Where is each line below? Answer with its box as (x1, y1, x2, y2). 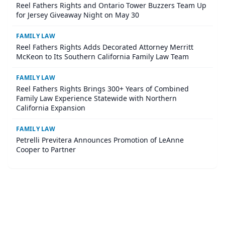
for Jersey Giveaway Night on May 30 (16, 10, 139, 20)
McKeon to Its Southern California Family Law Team (16, 52, 189, 62)
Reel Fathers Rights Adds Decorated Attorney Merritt (16, 42, 193, 52)
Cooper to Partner (16, 145, 76, 155)
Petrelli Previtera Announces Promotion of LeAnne (16, 135, 184, 145)
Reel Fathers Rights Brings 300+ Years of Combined (16, 84, 189, 94)
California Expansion (16, 103, 85, 113)
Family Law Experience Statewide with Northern (16, 93, 177, 103)
